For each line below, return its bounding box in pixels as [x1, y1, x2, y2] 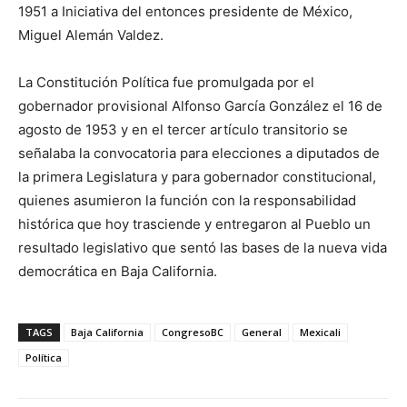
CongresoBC [162, 325, 223, 340]
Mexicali [300, 325, 341, 340]
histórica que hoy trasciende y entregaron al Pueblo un [18, 215, 371, 233]
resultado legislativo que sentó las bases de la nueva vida [18, 239, 387, 257]
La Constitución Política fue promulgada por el [18, 74, 314, 92]
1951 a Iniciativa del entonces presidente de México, [18, 3, 352, 21]
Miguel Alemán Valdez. [18, 26, 164, 45]
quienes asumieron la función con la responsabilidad [18, 192, 356, 210]
